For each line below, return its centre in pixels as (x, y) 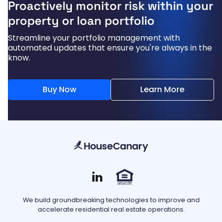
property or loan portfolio (81, 20)
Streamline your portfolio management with (94, 38)
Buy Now (59, 89)
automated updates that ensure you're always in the (110, 48)
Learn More (163, 89)
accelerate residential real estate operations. (111, 210)
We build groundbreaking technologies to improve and (111, 200)
